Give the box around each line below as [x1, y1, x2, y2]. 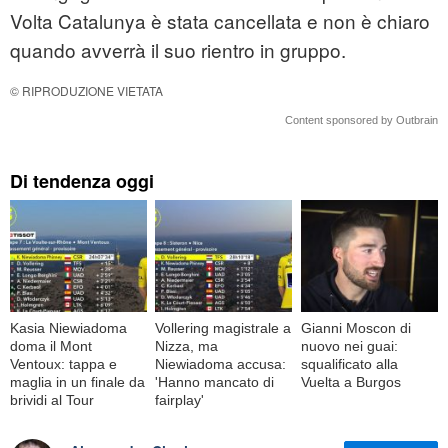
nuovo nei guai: [300, 337, 398, 354]
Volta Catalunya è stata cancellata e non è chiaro [10, 7, 430, 35]
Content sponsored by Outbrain [285, 114, 438, 127]
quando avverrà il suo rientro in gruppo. [10, 36, 346, 64]
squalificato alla [300, 355, 398, 372]
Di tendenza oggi [10, 168, 154, 195]
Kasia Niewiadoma [10, 319, 127, 336]
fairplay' [155, 391, 205, 408]
